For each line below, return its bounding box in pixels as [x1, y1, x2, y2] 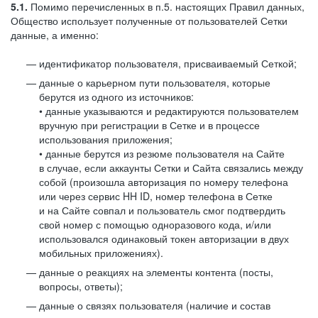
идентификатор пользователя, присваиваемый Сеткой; [39, 56, 297, 70]
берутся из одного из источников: [39, 89, 194, 104]
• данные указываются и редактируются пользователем [39, 104, 299, 118]
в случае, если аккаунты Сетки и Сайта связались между [39, 160, 303, 175]
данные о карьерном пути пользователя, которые [39, 75, 270, 89]
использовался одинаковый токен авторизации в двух [39, 231, 289, 246]
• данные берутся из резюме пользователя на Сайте [39, 146, 285, 160]
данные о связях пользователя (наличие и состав [39, 298, 270, 312]
